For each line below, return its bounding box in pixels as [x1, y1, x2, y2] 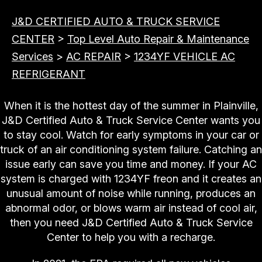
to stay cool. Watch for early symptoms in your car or [3, 129, 259, 142]
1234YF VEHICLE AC [134, 50, 235, 63]
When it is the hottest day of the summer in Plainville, [4, 99, 258, 112]
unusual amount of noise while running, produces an [6, 187, 256, 200]
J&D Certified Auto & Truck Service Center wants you [2, 114, 260, 127]
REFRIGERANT [12, 68, 85, 81]
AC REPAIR [66, 50, 121, 63]
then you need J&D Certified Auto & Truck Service [9, 216, 253, 229]
